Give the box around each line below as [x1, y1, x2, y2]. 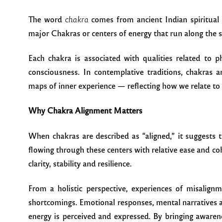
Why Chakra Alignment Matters [28, 105, 142, 116]
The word [28, 13, 65, 24]
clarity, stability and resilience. [28, 158, 132, 168]
